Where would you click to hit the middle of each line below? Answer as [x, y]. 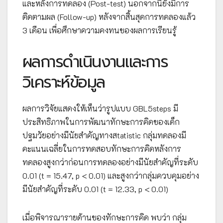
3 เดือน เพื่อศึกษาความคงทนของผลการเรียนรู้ [100, 30]
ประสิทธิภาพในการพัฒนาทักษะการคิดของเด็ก [101, 121]
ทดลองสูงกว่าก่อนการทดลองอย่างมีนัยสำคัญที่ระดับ [110, 162]
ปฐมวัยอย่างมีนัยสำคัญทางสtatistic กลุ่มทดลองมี [104, 135]
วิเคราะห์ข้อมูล [64, 82]
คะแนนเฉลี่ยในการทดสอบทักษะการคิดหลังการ [102, 148]
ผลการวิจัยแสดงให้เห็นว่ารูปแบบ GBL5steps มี [100, 108]
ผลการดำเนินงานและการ [95, 62]
